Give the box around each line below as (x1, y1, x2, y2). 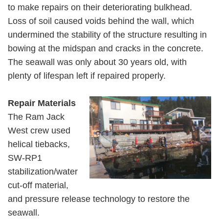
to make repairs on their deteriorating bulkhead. (8, 2, 192, 12)
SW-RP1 (8, 153, 42, 163)
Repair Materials (8, 98, 76, 108)
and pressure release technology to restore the (8, 194, 190, 204)
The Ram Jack (8, 112, 65, 122)
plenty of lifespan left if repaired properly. (8, 71, 166, 81)
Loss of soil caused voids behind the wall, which (8, 16, 194, 26)
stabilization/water (8, 167, 78, 176)
